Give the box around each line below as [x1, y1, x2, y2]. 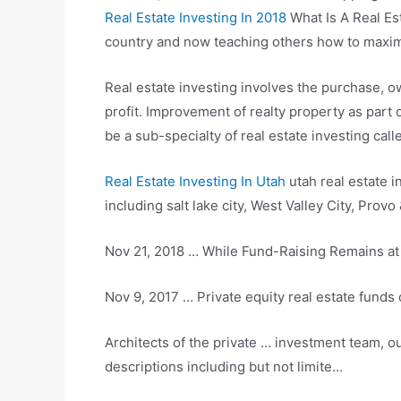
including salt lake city [105, 197, 243, 214]
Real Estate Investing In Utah [105, 173, 286, 190]
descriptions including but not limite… [105, 358, 343, 375]
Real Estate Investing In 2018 [105, 9, 286, 26]
